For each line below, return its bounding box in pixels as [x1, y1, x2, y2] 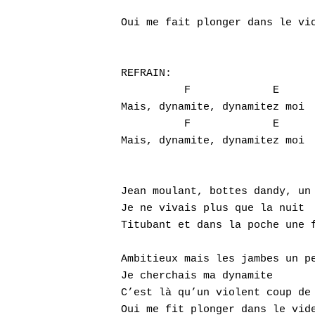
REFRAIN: [121, 67, 172, 79]
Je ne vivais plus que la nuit [121, 202, 304, 214]
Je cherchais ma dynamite [121, 270, 273, 282]
